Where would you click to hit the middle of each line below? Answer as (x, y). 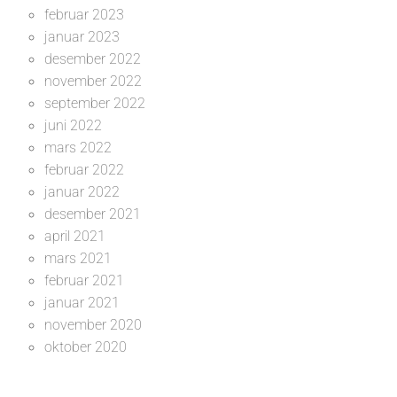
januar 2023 (82, 36)
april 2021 (75, 236)
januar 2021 (82, 302)
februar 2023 (84, 14)
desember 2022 (93, 58)
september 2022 (95, 103)
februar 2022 (84, 169)
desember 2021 (93, 214)
